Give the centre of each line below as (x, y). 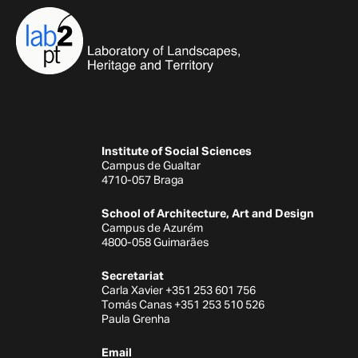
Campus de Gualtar (151, 166)
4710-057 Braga (143, 180)
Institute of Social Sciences (177, 151)
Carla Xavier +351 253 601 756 (179, 290)
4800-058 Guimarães (155, 243)
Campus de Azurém (152, 228)
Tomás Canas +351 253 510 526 (183, 305)
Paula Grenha (136, 319)
